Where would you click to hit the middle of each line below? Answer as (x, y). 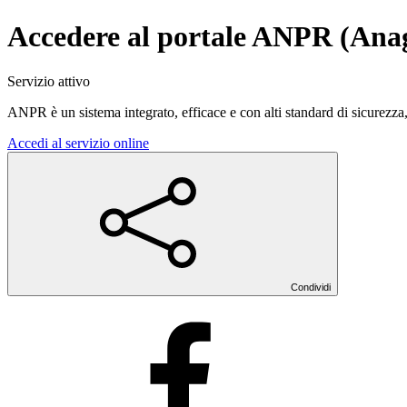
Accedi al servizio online (78, 143)
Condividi (311, 287)
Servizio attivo (49, 81)
